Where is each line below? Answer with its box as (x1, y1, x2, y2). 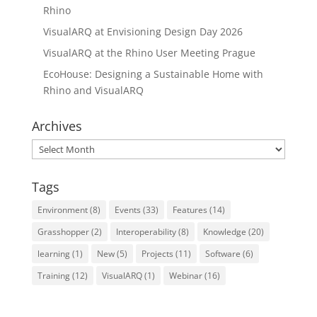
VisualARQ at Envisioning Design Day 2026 (42, 24, 243, 38)
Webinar (168, 269, 202, 282)
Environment (37, 203, 88, 216)
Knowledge (202, 225, 246, 238)
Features (172, 203, 207, 216)
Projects (141, 247, 173, 260)
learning (37, 247, 70, 260)
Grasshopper (37, 225, 89, 238)
